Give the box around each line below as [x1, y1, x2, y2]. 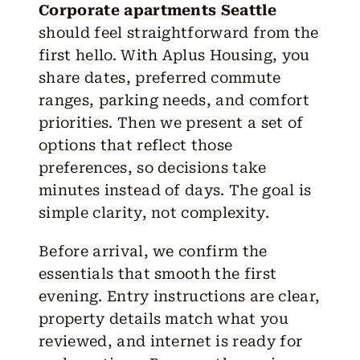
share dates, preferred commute [38, 68, 281, 86]
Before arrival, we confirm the [38, 242, 268, 260]
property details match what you [38, 309, 289, 327]
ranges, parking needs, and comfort [38, 91, 309, 108]
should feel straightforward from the [38, 23, 319, 41]
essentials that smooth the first [38, 264, 277, 282]
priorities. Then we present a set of [38, 113, 304, 131]
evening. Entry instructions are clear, [38, 287, 321, 305]
